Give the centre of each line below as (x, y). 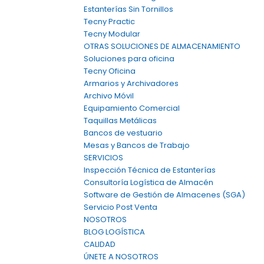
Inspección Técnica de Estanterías (150, 170)
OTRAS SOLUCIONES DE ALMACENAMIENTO (162, 46)
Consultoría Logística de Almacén (148, 182)
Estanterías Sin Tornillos (128, 9)
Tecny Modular (112, 34)
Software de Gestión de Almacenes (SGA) (164, 195)
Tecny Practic (109, 22)
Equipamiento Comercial (132, 108)
